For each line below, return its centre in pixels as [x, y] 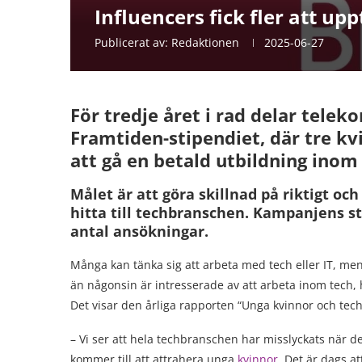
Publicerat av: [133, 42]
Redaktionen [205, 42]
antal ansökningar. [139, 231]
